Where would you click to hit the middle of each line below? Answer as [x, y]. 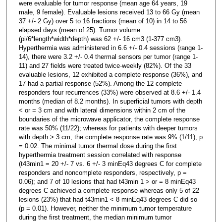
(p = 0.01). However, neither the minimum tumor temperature [105, 208]
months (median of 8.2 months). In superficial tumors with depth [110, 101]
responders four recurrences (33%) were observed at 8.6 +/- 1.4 [110, 92]
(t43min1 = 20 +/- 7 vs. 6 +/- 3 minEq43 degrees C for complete [110, 164]
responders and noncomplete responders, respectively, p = [103, 172]
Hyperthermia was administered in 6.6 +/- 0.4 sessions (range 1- [111, 48]
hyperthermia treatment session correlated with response [100, 155]
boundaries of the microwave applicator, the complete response [109, 119]
